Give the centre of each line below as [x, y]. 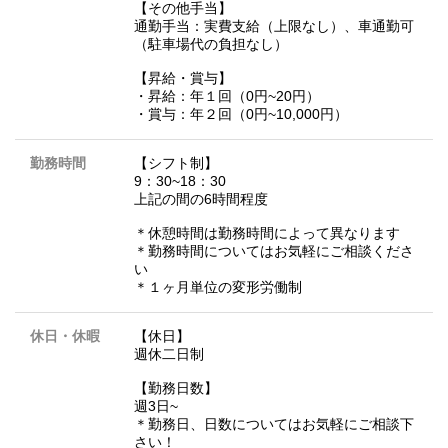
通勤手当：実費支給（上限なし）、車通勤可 [274, 25]
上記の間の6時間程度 [201, 198]
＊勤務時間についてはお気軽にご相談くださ [274, 250]
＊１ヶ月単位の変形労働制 [218, 286]
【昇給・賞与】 [183, 77]
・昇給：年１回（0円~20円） [227, 95]
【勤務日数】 [176, 387]
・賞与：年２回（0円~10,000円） [241, 113]
